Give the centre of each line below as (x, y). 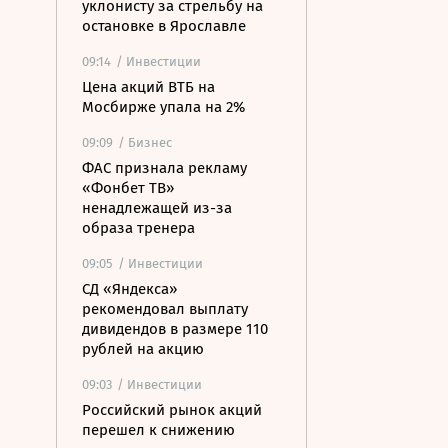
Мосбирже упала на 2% (163, 107)
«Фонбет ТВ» (128, 188)
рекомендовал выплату (165, 309)
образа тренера (138, 228)
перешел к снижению (158, 430)
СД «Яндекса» (129, 289)
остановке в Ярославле (164, 26)
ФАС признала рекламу (164, 168)
